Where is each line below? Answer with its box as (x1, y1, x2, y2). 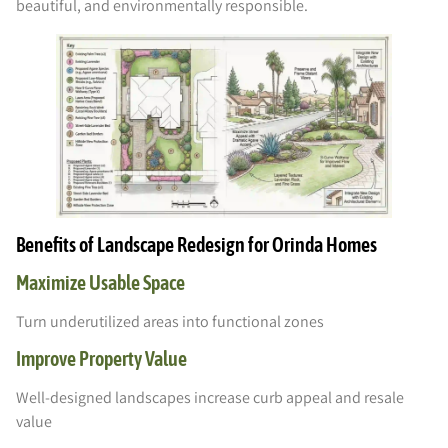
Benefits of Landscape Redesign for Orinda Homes (16, 232, 377, 256)
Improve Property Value (16, 347, 187, 371)
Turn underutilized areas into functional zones (16, 310, 324, 332)
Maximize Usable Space (16, 270, 185, 294)
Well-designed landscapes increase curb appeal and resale (16, 387, 404, 409)
